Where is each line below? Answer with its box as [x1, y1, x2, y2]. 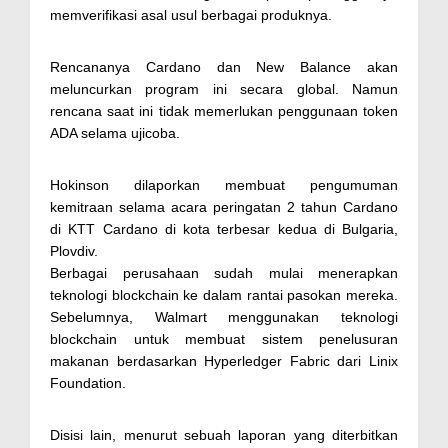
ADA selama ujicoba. [50, 124, 180, 141]
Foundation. [50, 374, 126, 391]
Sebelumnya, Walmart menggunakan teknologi [50, 308, 398, 325]
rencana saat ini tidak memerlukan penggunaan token [50, 102, 398, 119]
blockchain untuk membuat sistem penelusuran [50, 330, 398, 347]
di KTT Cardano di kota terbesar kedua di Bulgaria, [50, 220, 398, 237]
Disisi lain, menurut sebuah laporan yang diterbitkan [50, 426, 398, 443]
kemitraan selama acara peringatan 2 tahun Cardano [50, 198, 398, 215]
